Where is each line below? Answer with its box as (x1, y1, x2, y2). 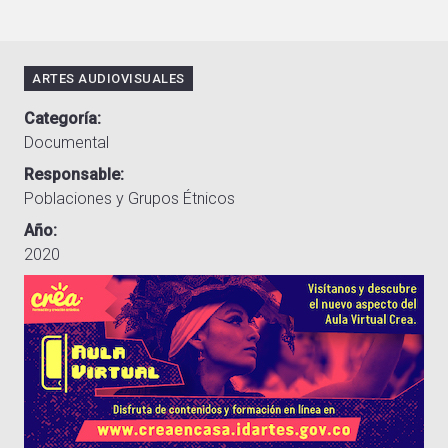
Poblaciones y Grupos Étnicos (24, 189, 235, 209)
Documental (24, 133, 109, 153)
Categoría (24, 109, 97, 129)
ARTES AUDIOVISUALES (32, 71, 185, 87)
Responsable (24, 165, 120, 185)
